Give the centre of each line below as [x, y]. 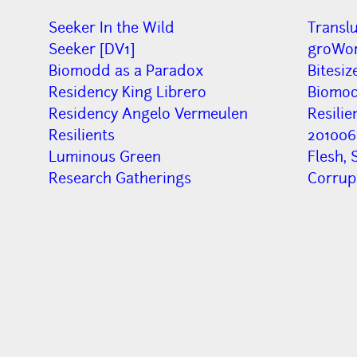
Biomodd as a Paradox [126, 71]
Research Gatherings [120, 178]
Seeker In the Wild [112, 28]
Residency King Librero [128, 92]
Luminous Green [105, 157]
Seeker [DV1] [92, 49]
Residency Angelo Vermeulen [149, 114]
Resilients [82, 135]
